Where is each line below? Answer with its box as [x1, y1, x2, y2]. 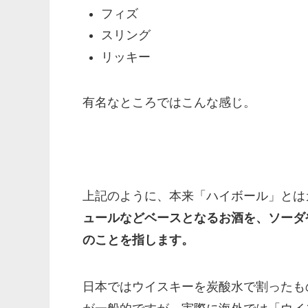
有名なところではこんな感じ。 [82, 95, 256, 109]
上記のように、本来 [82, 188, 194, 203]
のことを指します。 [82, 232, 194, 247]
